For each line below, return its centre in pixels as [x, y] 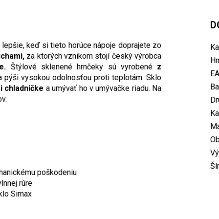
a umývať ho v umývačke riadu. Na [103, 88]
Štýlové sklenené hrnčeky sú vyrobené [82, 67]
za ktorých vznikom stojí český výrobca [93, 56]
